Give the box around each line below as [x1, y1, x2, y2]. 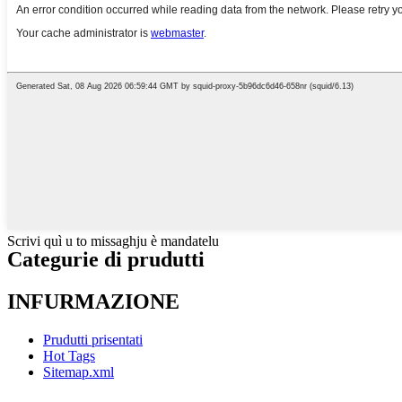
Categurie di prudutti [7, 247, 205, 271]
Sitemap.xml [43, 363, 114, 380]
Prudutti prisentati [43, 331, 143, 347]
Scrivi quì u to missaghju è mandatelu [7, 232, 219, 249]
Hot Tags [43, 347, 95, 363]
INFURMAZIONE [7, 289, 179, 313]
